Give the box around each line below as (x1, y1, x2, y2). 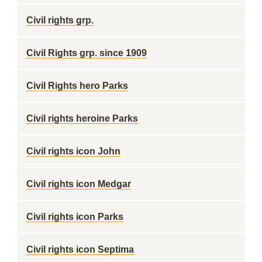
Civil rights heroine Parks (26, 113, 138, 123)
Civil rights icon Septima (26, 244, 134, 254)
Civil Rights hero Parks (26, 81, 128, 91)
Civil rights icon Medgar (26, 179, 131, 189)
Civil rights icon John (26, 146, 120, 156)
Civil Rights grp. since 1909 (26, 48, 147, 58)
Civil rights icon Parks (26, 212, 123, 222)
